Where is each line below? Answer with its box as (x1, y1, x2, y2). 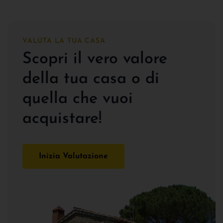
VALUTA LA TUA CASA (22, 37, 106, 45)
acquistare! (22, 111, 102, 127)
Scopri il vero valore (22, 51, 167, 67)
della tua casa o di (22, 71, 159, 87)
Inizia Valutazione (39, 152, 108, 160)
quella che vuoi (22, 91, 133, 107)
